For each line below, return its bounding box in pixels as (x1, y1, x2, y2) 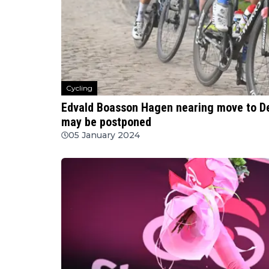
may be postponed (61, 115, 151, 130)
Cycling (66, 83, 92, 93)
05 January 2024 (68, 130, 140, 141)
